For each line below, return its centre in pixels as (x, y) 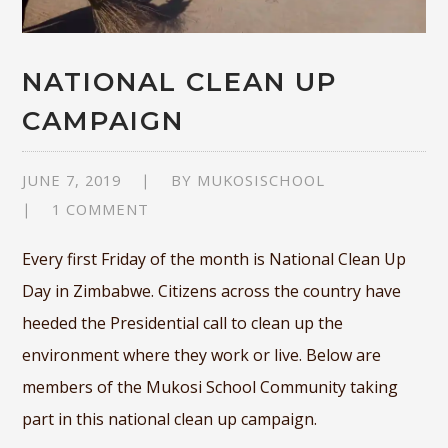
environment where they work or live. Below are (202, 354)
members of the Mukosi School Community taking (210, 386)
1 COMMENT (101, 208)
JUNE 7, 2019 (72, 179)
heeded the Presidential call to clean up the (183, 322)
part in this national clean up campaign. (170, 418)
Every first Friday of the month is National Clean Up (214, 258)
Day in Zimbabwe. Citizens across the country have (212, 290)
